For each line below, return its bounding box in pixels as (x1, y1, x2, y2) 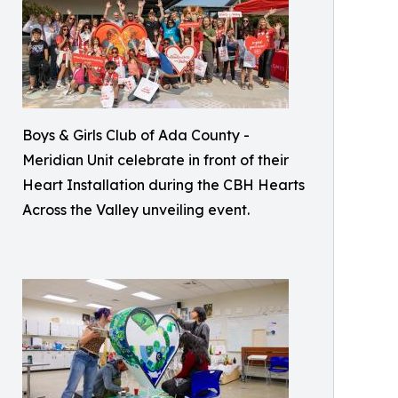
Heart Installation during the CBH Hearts (22, 175, 305, 194)
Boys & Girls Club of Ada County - (22, 125, 250, 144)
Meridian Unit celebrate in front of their (22, 150, 289, 169)
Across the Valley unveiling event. (22, 200, 250, 219)
